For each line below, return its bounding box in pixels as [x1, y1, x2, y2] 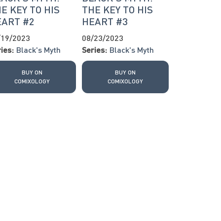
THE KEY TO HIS [81, 3, 153, 16]
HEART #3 [81, 15, 128, 28]
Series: [81, 45, 107, 55]
